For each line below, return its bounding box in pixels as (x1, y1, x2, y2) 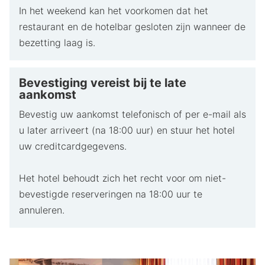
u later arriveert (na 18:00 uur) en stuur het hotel (19, 124, 235, 136)
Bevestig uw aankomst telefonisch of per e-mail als (19, 108, 246, 120)
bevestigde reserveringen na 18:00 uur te (19, 188, 202, 200)
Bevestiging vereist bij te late (19, 76, 186, 91)
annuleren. (19, 204, 64, 216)
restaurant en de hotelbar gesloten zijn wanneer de (19, 21, 245, 33)
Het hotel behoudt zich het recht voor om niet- (19, 172, 226, 184)
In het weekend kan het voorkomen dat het (19, 5, 208, 17)
